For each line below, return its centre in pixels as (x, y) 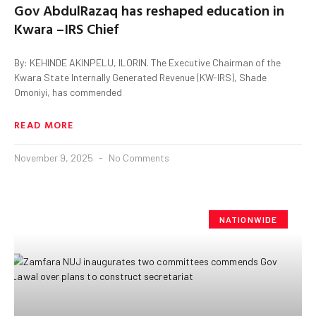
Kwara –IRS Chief (66, 28)
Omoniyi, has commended (68, 92)
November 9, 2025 (55, 157)
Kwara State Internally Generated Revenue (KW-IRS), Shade (140, 77)
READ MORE (44, 124)
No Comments (138, 157)
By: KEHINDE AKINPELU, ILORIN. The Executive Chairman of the (147, 62)
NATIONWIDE (248, 219)
